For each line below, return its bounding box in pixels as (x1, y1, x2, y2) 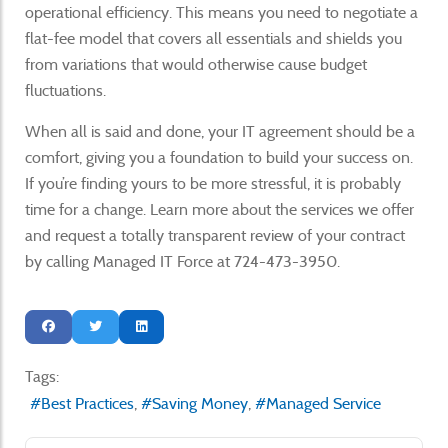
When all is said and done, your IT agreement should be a (25, 121, 415, 141)
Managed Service (266, 393, 381, 413)
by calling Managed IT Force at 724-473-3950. (25, 251, 340, 271)
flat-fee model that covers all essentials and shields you (25, 28, 402, 48)
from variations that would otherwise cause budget (25, 54, 367, 74)
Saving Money (152, 393, 248, 413)
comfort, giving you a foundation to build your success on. (25, 147, 413, 167)
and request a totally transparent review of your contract (25, 225, 405, 245)
